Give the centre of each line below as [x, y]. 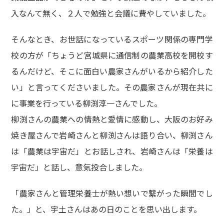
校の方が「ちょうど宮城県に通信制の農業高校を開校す [112, 55]
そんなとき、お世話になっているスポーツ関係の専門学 [112, 39]
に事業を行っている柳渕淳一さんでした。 [87, 103]
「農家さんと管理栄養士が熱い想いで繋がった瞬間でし [112, 193]
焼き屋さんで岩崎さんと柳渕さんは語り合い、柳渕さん [112, 135]
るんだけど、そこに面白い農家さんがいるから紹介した [112, 71]
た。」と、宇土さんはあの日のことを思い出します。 [106, 209]
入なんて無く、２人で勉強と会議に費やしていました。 [111, 13]
